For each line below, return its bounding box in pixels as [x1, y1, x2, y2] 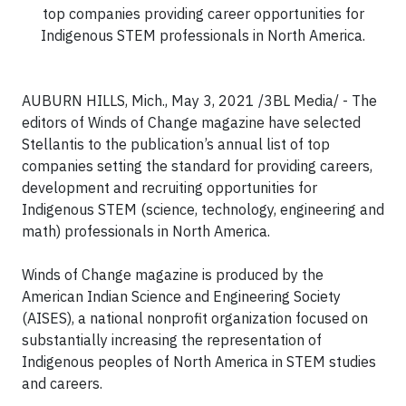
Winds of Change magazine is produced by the [22, 266, 324, 285]
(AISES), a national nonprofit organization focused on [22, 309, 368, 328]
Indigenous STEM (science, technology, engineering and [22, 200, 384, 219]
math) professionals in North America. [22, 222, 270, 241]
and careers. [22, 374, 102, 393]
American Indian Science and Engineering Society [22, 287, 341, 306]
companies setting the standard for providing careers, [22, 157, 372, 176]
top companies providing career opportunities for [42, 5, 364, 24]
